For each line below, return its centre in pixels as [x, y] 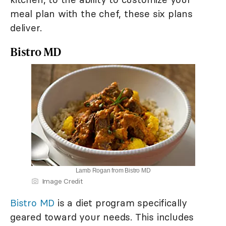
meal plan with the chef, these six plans [101, 13]
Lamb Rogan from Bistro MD [113, 170]
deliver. [26, 27]
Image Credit [62, 181]
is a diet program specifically [121, 203]
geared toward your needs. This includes [102, 217]
